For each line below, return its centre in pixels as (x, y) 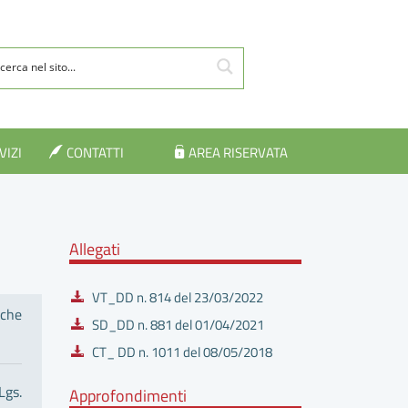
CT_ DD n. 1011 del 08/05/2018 (182, 352)
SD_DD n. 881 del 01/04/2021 (178, 324)
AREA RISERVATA (239, 153)
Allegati (95, 249)
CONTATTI (95, 153)
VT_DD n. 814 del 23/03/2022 (178, 297)
